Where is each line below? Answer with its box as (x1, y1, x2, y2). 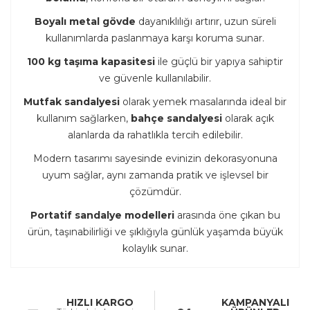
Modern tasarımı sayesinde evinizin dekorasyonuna (33, 152, 277, 165)
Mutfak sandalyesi (24, 95, 120, 108)
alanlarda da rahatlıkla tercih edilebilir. (67, 128, 243, 141)
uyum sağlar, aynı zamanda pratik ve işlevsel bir (42, 168, 268, 181)
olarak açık (221, 111, 274, 125)
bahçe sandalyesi (130, 111, 222, 125)
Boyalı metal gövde (34, 15, 136, 28)
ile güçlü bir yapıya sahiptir (155, 55, 283, 68)
